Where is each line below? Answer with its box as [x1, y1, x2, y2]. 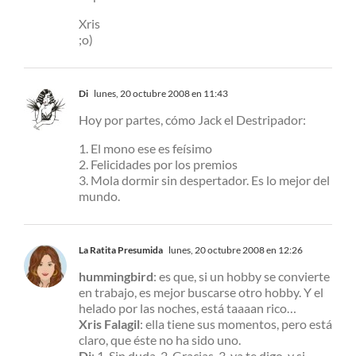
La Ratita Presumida [79, 244, 163, 257]
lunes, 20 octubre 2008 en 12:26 [167, 244, 303, 257]
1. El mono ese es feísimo [79, 141, 212, 157]
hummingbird [79, 269, 153, 284]
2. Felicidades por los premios [79, 157, 238, 172]
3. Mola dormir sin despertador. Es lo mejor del [79, 172, 330, 188]
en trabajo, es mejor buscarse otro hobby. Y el [79, 284, 323, 300]
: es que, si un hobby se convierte [153, 269, 330, 284]
